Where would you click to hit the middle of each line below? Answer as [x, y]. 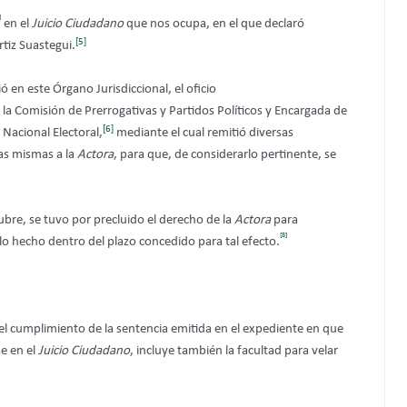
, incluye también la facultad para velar [234, 352]
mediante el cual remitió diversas [203, 134]
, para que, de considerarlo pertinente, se [225, 155]
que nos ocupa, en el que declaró [215, 25]
